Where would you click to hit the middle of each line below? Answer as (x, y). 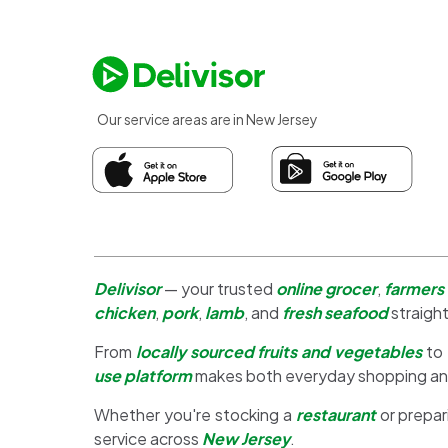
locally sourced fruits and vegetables (279, 352)
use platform (143, 376)
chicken (124, 313)
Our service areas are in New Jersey (207, 119)
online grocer (326, 289)
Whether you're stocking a (195, 415)
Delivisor (127, 289)
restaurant (335, 415)
